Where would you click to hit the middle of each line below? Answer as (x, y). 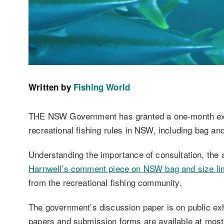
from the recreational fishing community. (105, 182)
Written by (50, 87)
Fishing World (102, 87)
